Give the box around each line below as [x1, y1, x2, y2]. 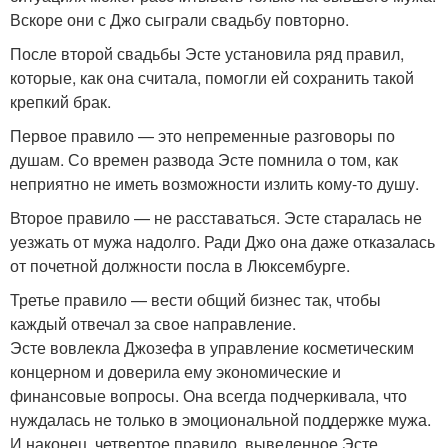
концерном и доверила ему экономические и [10, 360, 341, 384]
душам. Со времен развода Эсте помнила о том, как [10, 148, 398, 172]
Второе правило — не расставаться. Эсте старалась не [10, 206, 422, 230]
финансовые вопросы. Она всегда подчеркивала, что [10, 384, 407, 408]
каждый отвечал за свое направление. [10, 312, 296, 336]
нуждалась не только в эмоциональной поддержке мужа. [10, 408, 431, 432]
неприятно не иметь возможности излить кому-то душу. [10, 172, 419, 196]
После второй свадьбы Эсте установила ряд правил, [10, 42, 404, 66]
